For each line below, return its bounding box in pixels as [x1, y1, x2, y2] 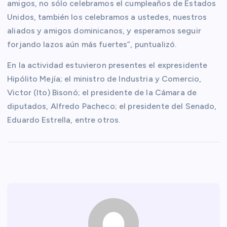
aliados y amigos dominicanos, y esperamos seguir [7, 25, 201, 35]
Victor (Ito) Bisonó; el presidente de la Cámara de [7, 87, 197, 97]
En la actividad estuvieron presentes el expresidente [7, 60, 208, 70]
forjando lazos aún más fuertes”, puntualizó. [7, 39, 177, 49]
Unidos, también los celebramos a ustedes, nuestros [7, 12, 207, 22]
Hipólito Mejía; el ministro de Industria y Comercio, [7, 73, 202, 84]
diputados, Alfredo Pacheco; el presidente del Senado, [7, 101, 217, 111]
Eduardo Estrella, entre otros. [7, 115, 121, 125]
